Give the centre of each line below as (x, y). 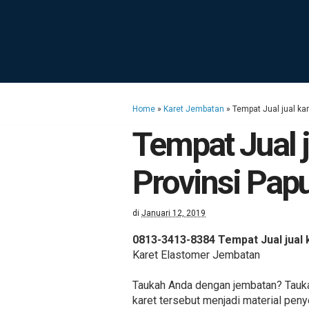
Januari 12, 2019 (173, 213)
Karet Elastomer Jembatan (196, 255)
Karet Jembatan (194, 109)
